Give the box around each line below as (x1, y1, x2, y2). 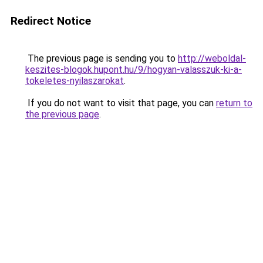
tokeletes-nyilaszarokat (25, 75, 124, 86)
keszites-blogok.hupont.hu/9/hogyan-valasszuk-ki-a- (25, 64, 242, 75)
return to (216, 97, 252, 109)
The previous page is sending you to (25, 53, 178, 64)
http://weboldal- (178, 53, 246, 64)
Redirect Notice (11, 14, 91, 28)
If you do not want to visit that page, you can (25, 97, 216, 109)
